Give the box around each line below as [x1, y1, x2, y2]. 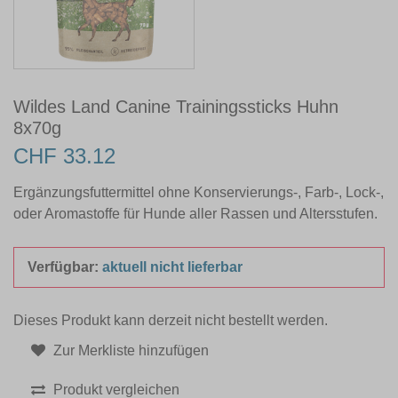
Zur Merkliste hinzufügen [50, 343, 209, 359]
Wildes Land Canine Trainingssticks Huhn [13, 97, 338, 117]
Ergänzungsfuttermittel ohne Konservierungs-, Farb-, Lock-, [13, 185, 384, 201]
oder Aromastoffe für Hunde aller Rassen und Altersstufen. [13, 206, 378, 222]
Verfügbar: [28, 259, 102, 275]
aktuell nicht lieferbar [102, 259, 243, 275]
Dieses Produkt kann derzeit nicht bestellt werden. [13, 313, 328, 329]
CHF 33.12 [13, 144, 115, 169]
